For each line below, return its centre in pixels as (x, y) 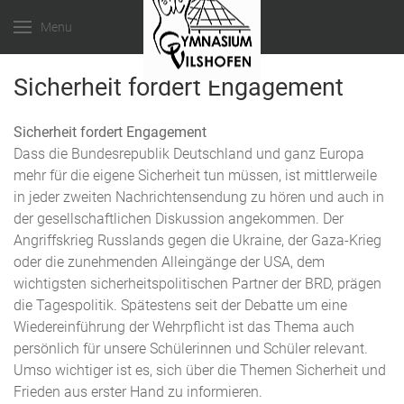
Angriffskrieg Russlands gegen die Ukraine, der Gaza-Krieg (197, 240)
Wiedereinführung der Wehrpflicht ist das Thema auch (184, 327)
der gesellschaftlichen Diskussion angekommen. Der (179, 219)
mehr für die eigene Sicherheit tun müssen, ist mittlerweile (195, 175)
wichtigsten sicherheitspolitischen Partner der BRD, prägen (197, 284)
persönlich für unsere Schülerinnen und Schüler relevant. (191, 349)
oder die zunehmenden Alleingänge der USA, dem (169, 262)
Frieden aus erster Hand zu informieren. (140, 392)
